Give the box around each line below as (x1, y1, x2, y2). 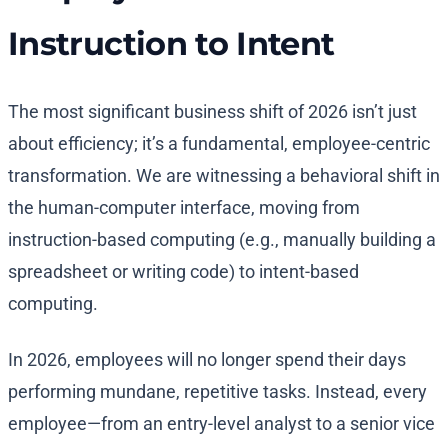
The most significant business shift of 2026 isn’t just (8, 101, 417, 123)
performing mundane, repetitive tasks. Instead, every (8, 381, 427, 403)
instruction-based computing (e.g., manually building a (8, 229, 436, 251)
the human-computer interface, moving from (8, 197, 360, 219)
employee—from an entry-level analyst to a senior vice (8, 413, 435, 435)
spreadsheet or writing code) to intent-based (8, 261, 359, 283)
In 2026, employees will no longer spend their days (8, 349, 406, 371)
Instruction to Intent (8, 24, 335, 64)
